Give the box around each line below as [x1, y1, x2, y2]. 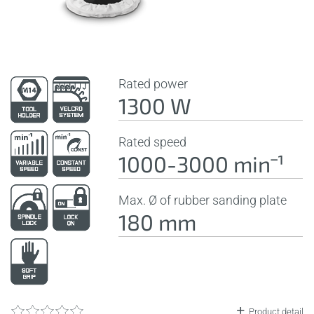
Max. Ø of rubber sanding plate [118, 192, 287, 207]
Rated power [118, 76, 189, 91]
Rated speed [118, 134, 187, 149]
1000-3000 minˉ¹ [118, 150, 285, 177]
